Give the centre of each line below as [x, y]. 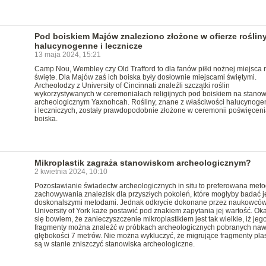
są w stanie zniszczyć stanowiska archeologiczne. [114, 244]
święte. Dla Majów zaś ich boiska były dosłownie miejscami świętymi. [145, 77]
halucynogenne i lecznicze [88, 46]
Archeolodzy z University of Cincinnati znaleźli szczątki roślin [132, 85]
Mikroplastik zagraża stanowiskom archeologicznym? [142, 163]
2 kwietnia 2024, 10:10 [71, 172]
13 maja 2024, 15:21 [67, 55]
